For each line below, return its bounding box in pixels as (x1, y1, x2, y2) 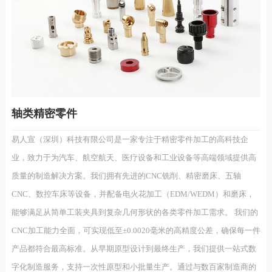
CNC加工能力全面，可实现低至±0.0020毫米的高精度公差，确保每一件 (11, 226, 260, 236)
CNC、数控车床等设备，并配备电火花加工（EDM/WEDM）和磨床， (11, 189, 254, 199)
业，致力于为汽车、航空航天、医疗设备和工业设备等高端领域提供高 (11, 153, 256, 163)
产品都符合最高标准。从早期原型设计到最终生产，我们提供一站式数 (11, 244, 256, 254)
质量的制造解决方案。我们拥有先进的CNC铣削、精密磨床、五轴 (11, 171, 241, 181)
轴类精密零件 (11, 107, 77, 120)
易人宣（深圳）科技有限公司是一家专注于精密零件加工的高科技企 (11, 135, 248, 144)
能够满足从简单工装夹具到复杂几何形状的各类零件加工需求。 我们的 (11, 208, 258, 217)
